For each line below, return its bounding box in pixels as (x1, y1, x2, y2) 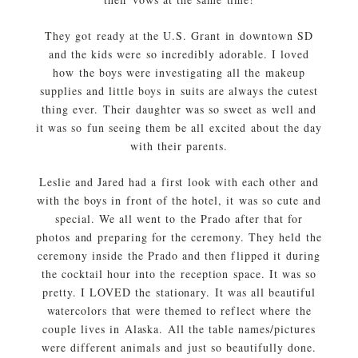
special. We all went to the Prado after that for (54, 211, 304, 227)
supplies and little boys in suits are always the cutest (39, 83, 319, 99)
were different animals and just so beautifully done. (42, 340, 316, 356)
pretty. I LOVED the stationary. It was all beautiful (42, 284, 316, 300)
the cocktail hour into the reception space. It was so (41, 266, 317, 282)
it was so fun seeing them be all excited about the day (35, 120, 322, 136)
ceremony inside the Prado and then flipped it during (38, 248, 320, 264)
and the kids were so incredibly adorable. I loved (48, 46, 310, 62)
